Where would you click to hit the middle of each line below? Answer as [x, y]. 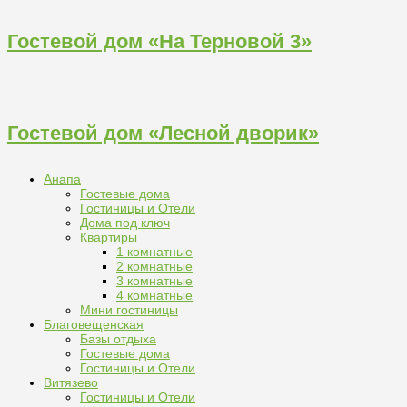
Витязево [71, 382]
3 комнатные [154, 280]
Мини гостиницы [129, 309]
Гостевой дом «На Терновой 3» [159, 42]
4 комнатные [154, 295]
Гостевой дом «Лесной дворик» [163, 133]
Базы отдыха [118, 338]
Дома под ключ [125, 222]
